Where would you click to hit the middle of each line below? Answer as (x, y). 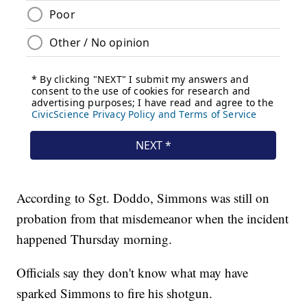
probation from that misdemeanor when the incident (153, 219)
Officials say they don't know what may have (133, 273)
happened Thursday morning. (95, 239)
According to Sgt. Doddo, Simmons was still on (143, 198)
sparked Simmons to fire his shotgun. (115, 293)
